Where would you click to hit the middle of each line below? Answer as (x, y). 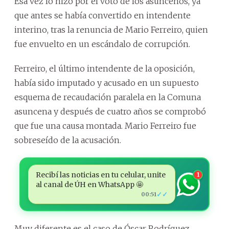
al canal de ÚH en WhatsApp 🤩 (89, 185)
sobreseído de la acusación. (68, 140)
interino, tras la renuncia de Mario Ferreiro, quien (111, 30)
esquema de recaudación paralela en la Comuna (108, 97)
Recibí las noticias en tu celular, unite (100, 175)
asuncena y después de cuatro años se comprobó (110, 111)
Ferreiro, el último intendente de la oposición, (105, 68)
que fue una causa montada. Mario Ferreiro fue (105, 126)
